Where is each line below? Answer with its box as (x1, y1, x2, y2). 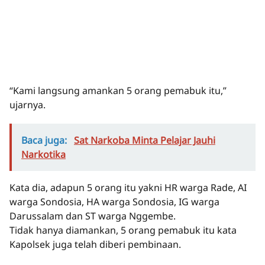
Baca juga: (21, 134, 69, 147)
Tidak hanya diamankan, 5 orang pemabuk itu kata (9, 224, 237, 237)
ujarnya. (9, 98, 46, 112)
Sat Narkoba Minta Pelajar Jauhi (74, 134, 215, 147)
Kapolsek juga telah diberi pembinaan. (9, 238, 181, 251)
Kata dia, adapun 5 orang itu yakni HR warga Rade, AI (9, 181, 247, 195)
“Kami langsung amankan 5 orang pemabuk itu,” (9, 84, 227, 98)
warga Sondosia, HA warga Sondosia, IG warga (9, 195, 219, 209)
